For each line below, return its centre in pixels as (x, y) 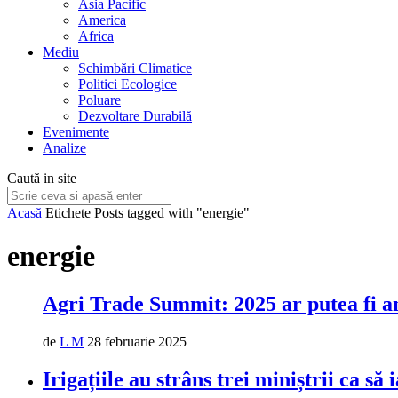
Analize (64, 148)
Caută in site (42, 178)
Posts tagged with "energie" (172, 213)
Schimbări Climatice (135, 68)
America (102, 20)
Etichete (68, 213)
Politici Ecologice (127, 84)
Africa (96, 36)
